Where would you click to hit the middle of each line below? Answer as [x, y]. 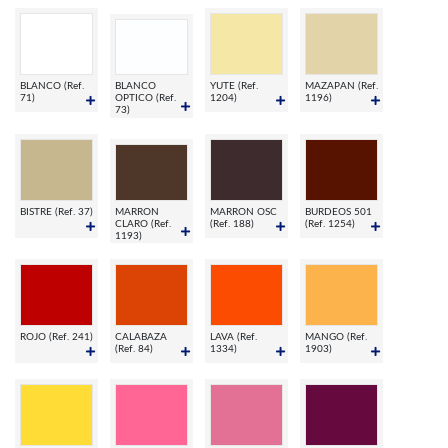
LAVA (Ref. [233, 337]
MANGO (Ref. [336, 337]
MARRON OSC [243, 211]
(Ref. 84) [134, 349]
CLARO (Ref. [143, 223]
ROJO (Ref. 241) [56, 337]
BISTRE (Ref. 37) [56, 211]
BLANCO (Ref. [52, 85]
